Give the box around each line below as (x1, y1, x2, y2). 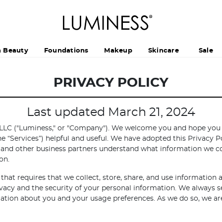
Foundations (44, 48, 89, 55)
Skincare (148, 48, 179, 55)
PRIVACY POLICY (54, 77, 168, 90)
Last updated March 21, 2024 (27, 107, 195, 119)
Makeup (104, 48, 132, 55)
